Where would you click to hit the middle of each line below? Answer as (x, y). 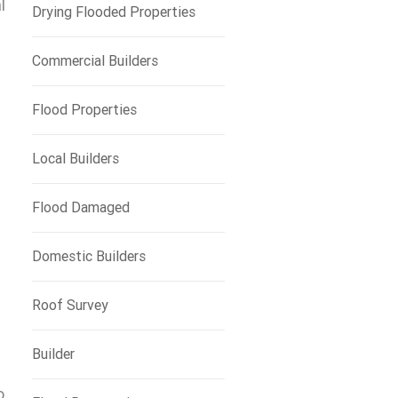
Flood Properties (84, 110)
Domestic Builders (88, 256)
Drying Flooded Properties (113, 12)
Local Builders (75, 159)
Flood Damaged (80, 207)
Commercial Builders (95, 61)
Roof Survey (70, 305)
